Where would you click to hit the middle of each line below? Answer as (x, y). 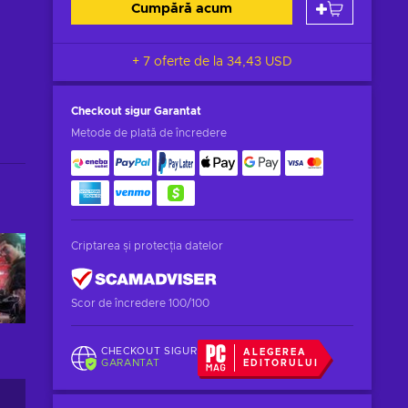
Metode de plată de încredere (149, 133)
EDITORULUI (281, 363)
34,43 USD (260, 62)
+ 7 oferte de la (179, 62)
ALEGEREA (275, 352)
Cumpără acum (182, 9)
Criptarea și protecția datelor (147, 246)
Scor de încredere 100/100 (140, 303)
